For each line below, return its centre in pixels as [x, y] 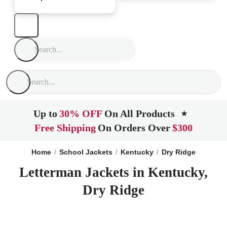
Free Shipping [65, 128]
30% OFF [81, 113]
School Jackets [86, 152]
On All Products [140, 113]
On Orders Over [134, 128]
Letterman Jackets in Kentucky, [113, 172]
